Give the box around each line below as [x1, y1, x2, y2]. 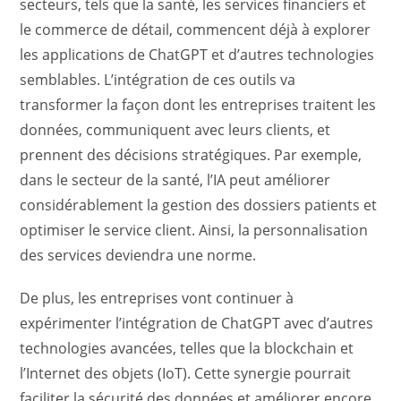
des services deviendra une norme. [20, 245, 257, 266]
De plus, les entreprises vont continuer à [20, 288, 294, 309]
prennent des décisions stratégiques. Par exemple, [20, 145, 363, 166]
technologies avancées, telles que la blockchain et [20, 338, 354, 359]
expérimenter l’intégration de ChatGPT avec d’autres [20, 313, 374, 334]
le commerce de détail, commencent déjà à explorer [20, 20, 371, 40]
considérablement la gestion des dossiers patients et [20, 195, 378, 216]
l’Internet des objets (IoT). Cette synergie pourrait [20, 363, 352, 384]
